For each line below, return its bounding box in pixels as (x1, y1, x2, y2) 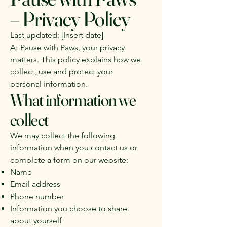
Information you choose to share (10, 204, 127, 213)
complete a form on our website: (10, 155, 128, 165)
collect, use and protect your (10, 67, 113, 77)
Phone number (10, 192, 64, 201)
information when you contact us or (10, 143, 137, 153)
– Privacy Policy (10, 6, 130, 31)
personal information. (10, 79, 88, 89)
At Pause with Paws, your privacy (10, 43, 125, 52)
